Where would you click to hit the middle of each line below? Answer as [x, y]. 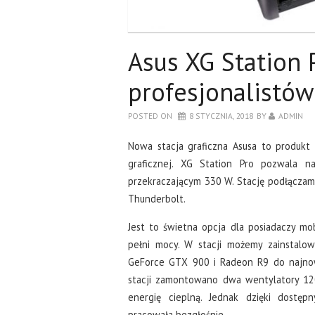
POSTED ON [151, 115]
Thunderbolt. [157, 198]
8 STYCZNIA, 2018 [221, 115]
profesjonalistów [221, 91]
